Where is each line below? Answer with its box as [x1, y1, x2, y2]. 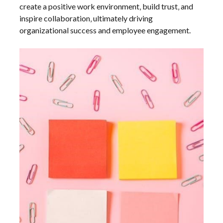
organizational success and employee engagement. [19, 25, 191, 35]
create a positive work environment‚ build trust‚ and [19, 1, 194, 11]
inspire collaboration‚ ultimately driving [19, 13, 153, 23]
